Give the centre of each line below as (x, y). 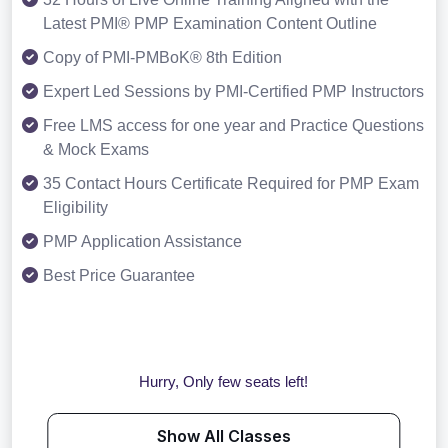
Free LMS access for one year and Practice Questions (233, 126)
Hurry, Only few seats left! (224, 382)
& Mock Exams (96, 150)
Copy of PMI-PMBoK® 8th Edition (162, 58)
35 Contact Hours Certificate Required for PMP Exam (231, 184)
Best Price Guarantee (119, 276)
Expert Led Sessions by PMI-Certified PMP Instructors (233, 92)
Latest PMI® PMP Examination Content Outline (210, 24)
